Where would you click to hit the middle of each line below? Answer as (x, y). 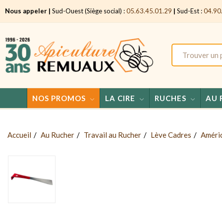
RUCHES (170, 98)
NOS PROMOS (59, 98)
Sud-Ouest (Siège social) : (88, 11)
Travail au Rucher (112, 135)
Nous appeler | (28, 11)
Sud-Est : (190, 11)
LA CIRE (120, 98)
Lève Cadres (171, 135)
